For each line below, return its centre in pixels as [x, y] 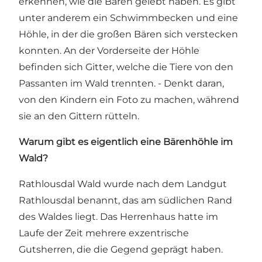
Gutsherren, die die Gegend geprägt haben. [121, 250]
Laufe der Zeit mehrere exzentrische [104, 233]
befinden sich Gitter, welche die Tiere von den [126, 67]
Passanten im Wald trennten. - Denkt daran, [121, 84]
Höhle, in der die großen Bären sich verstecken [128, 35]
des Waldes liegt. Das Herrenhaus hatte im [118, 217]
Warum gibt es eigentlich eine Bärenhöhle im [126, 142]
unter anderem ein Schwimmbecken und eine [128, 18]
